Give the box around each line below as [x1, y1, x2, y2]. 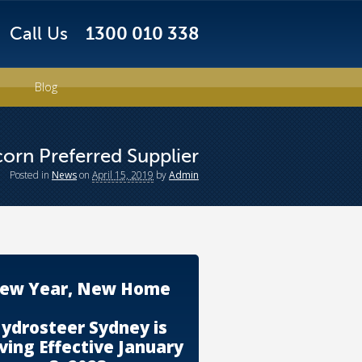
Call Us [9, 23, 68, 44]
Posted [10, 168, 41, 182]
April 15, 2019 [92, 168, 154, 182]
